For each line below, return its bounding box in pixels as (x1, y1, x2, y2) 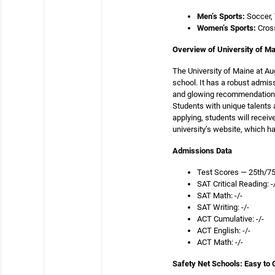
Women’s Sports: (197, 23, 258, 33)
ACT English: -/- (197, 226, 250, 235)
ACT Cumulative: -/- (197, 214, 264, 223)
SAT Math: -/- (197, 191, 242, 200)
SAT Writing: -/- (197, 203, 249, 212)
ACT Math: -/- (197, 238, 243, 247)
